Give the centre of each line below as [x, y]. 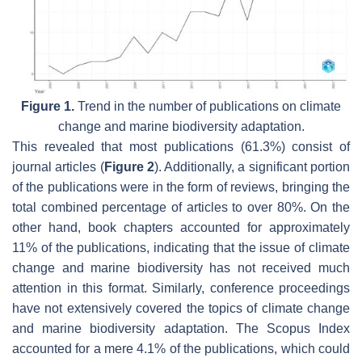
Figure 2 [129, 167]
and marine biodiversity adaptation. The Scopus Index [181, 329]
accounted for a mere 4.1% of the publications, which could [181, 349]
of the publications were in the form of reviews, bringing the [181, 187]
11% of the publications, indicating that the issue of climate [181, 248]
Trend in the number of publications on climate [208, 107]
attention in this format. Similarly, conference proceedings [181, 288]
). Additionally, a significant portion [252, 167]
